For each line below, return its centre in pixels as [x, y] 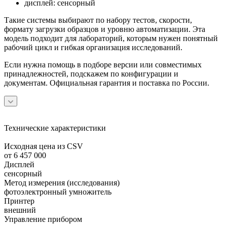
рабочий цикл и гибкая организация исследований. [93, 47]
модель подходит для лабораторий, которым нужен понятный [111, 38]
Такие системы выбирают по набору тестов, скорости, [98, 20]
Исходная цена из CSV [44, 146]
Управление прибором [43, 219]
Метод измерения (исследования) [62, 182]
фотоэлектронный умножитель [58, 192]
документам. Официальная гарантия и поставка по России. [107, 83]
